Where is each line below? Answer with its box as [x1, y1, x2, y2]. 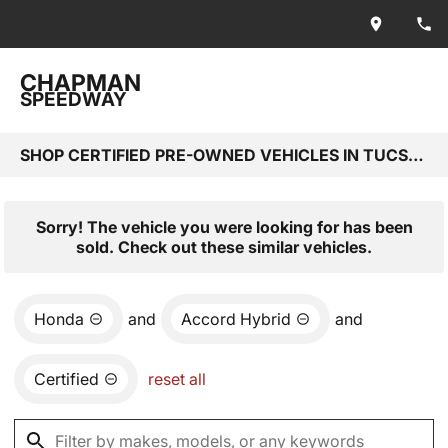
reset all [148, 369, 206, 389]
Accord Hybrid [181, 309, 291, 329]
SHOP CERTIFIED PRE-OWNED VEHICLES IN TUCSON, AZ [408, 145, 424, 165]
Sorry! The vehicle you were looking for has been [35, 217, 413, 237]
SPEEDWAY [20, 88, 127, 111]
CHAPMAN [20, 69, 141, 97]
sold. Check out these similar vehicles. [76, 237, 372, 257]
